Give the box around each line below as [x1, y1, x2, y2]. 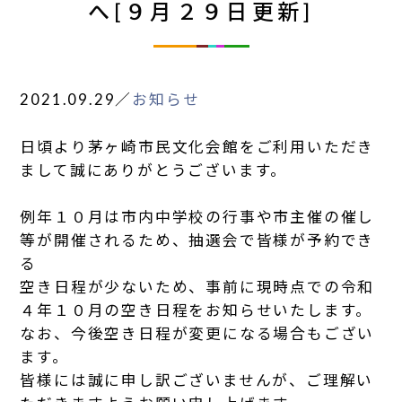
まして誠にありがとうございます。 [20, 160, 288, 179]
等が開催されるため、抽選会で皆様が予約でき [20, 231, 375, 250]
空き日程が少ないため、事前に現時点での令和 [20, 277, 375, 297]
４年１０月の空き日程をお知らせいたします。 [20, 301, 373, 320]
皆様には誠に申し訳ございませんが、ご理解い [20, 371, 374, 390]
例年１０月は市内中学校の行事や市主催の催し [20, 207, 375, 227]
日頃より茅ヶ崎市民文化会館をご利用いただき [20, 136, 375, 156]
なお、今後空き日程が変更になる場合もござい [20, 324, 375, 344]
